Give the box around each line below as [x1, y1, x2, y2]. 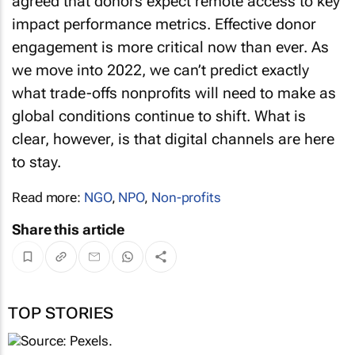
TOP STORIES [8, 303, 113, 323]
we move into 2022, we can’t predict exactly [12, 61, 309, 79]
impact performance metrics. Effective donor [12, 15, 316, 33]
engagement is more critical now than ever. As [12, 38, 329, 56]
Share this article [12, 221, 125, 238]
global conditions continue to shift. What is [12, 107, 306, 125]
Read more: [12, 189, 84, 205]
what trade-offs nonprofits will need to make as [12, 84, 336, 102]
